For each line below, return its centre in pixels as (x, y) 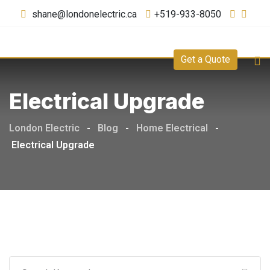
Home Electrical (172, 128)
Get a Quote (206, 59)
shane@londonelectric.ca (84, 14)
